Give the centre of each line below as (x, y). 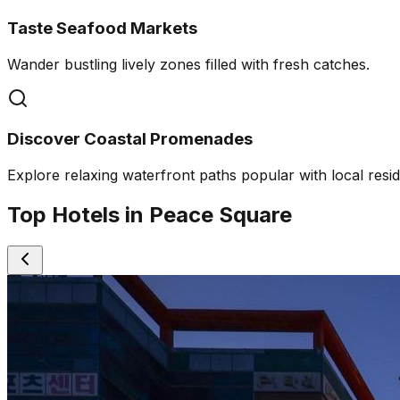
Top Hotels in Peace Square (150, 215)
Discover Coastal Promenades (130, 139)
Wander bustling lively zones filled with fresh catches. (188, 64)
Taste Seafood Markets (102, 29)
